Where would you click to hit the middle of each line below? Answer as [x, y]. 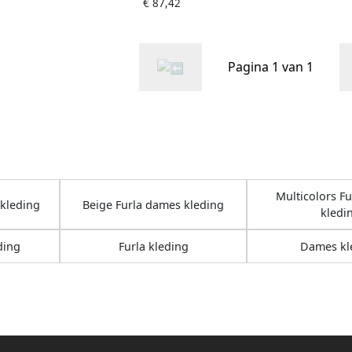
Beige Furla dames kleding [153, 204]
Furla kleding [153, 247]
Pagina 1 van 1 [270, 67]
